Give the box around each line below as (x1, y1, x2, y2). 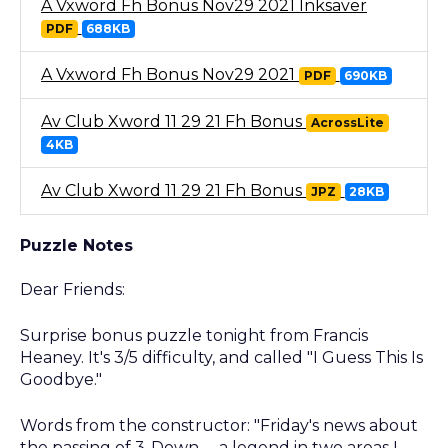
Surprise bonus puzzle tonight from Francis (20, 325, 368, 345)
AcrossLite (310, 114, 384, 130)
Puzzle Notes (20, 236, 133, 256)
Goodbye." (20, 369, 102, 389)
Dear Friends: (20, 279, 125, 299)
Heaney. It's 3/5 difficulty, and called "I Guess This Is (20, 347, 423, 367)
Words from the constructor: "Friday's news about (20, 415, 418, 435)
